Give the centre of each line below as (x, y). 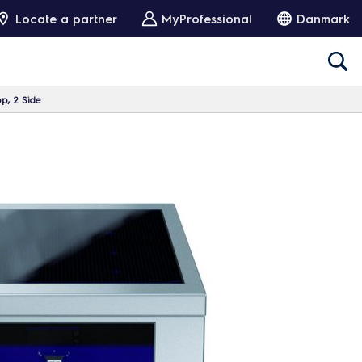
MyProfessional (207, 19)
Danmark (323, 19)
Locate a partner (66, 19)
